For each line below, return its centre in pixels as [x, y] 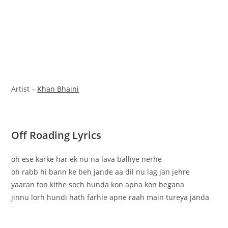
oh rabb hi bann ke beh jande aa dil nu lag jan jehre [101, 172]
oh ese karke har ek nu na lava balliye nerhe [87, 159]
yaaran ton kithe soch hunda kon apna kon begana [98, 184]
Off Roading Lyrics [56, 135]
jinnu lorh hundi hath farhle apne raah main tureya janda [110, 197]
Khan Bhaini [58, 89]
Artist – [24, 89]
